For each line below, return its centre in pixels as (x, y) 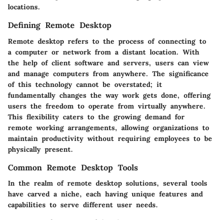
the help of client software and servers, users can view (108, 63)
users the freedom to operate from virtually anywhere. (107, 106)
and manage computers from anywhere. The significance (108, 73)
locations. (24, 7)
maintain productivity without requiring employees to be (110, 138)
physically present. (41, 149)
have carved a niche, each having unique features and (105, 194)
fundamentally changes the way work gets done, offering (109, 95)
